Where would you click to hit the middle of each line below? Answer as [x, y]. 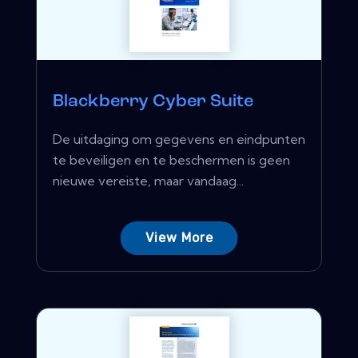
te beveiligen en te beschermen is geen [171, 160]
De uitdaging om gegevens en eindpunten [179, 139]
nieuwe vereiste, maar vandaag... [148, 181]
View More [179, 238]
